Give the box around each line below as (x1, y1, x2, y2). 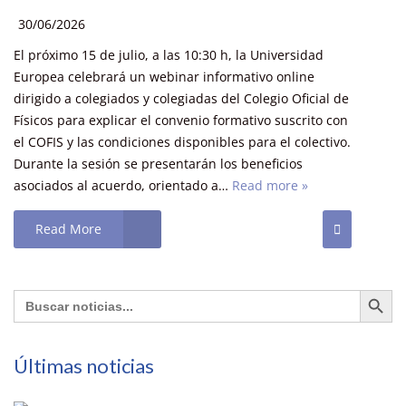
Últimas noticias (14, 353, 154, 378)
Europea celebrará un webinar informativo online (14, 67, 314, 85)
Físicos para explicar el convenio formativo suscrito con (14, 111, 348, 129)
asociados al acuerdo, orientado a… (14, 176, 232, 194)
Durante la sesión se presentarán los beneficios (14, 154, 303, 172)
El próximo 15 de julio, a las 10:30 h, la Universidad (14, 45, 324, 63)
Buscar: (13, 285, 58, 304)
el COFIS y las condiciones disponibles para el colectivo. (14, 132, 351, 150)
